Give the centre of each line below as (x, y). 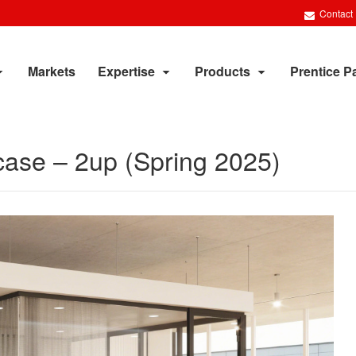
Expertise (126, 71)
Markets (52, 71)
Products (222, 71)
